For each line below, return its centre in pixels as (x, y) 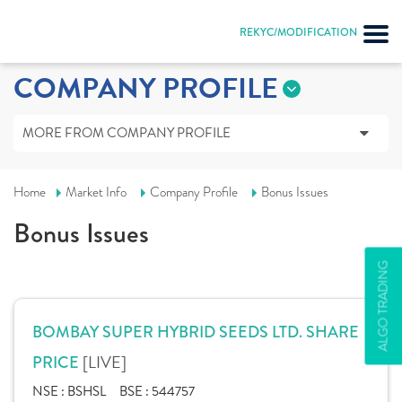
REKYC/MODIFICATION (298, 33)
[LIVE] (105, 362)
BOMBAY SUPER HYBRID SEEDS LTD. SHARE (196, 332)
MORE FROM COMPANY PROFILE (127, 133)
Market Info (96, 192)
